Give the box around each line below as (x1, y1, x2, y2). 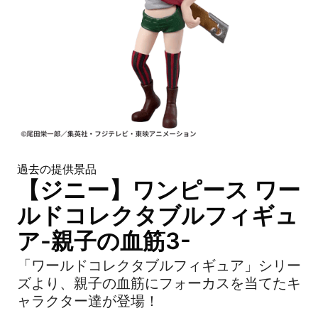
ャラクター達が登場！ (17, 292, 159, 309)
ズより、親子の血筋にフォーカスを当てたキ (17, 275, 301, 292)
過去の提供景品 (17, 162, 97, 176)
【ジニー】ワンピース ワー (17, 176, 300, 204)
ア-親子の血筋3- (17, 227, 191, 255)
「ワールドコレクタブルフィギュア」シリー (17, 257, 301, 274)
